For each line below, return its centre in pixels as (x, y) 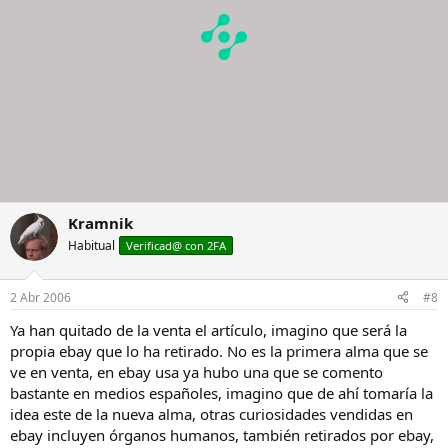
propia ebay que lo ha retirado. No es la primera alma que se (219, 350)
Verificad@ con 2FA (176, 245)
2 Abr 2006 (40, 297)
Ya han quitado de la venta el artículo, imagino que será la (208, 329)
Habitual (91, 245)
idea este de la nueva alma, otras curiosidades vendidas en (211, 413)
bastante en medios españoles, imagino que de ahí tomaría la (221, 392)
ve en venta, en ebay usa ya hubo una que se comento (196, 371)
